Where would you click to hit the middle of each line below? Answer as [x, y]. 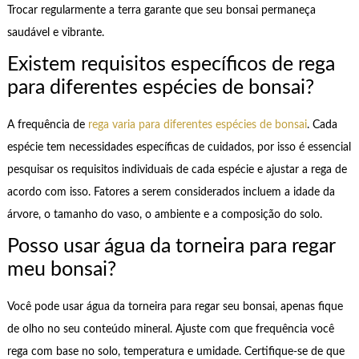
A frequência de [47, 125]
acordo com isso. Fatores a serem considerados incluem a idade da [171, 193]
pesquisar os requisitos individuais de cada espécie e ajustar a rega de [177, 170]
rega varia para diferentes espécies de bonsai [197, 125]
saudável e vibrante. [55, 33]
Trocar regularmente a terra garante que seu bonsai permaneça [161, 11]
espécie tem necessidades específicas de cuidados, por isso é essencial [179, 148]
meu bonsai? [61, 269]
